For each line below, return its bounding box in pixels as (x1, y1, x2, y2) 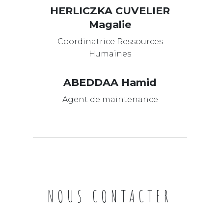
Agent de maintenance (62, 95, 158, 105)
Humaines (89, 49, 131, 59)
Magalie (88, 18, 132, 31)
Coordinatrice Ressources (57, 37, 163, 47)
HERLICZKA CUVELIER (50, 4, 170, 17)
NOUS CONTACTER (48, 186, 172, 207)
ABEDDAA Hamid (63, 76, 157, 89)
